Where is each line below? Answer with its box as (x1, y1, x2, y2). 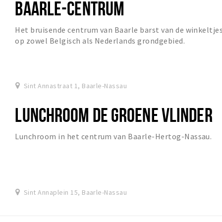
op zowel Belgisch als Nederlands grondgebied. (15, 36, 185, 46)
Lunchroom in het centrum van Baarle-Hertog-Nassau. (15, 131, 212, 142)
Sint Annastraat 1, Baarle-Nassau (23, 81, 127, 91)
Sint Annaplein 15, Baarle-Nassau (23, 188, 127, 197)
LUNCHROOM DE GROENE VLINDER (15, 104, 213, 126)
